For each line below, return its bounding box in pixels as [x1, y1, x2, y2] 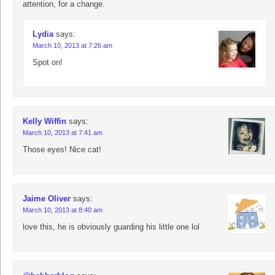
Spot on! [33, 58, 63, 68]
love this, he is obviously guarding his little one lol [23, 222, 199, 232]
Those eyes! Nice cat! [23, 145, 101, 155]
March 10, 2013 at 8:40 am [23, 206, 103, 214]
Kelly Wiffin [23, 117, 66, 126]
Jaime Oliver [23, 194, 71, 204]
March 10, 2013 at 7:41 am [23, 129, 103, 137]
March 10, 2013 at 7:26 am [33, 42, 112, 50]
